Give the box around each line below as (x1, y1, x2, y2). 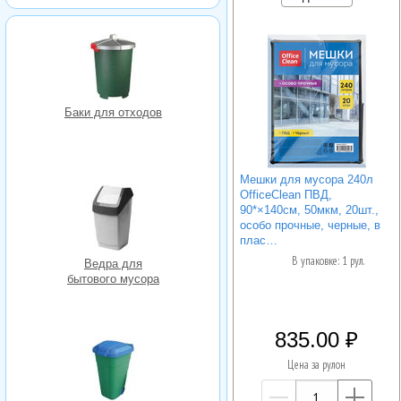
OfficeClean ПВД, (239, 187, 332, 201)
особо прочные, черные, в (239, 218, 380, 232)
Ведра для (83, 257, 142, 271)
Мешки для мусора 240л (239, 172, 373, 186)
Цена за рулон (287, 357, 346, 373)
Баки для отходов (64, 105, 162, 119)
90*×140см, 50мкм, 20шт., (239, 202, 379, 217)
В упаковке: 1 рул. (291, 253, 364, 269)
